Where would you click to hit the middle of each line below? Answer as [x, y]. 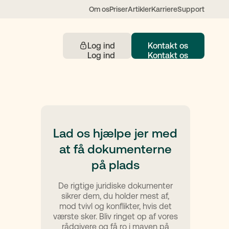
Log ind [101, 45]
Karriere [164, 9]
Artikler [140, 9]
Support [191, 9]
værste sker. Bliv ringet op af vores [115, 216]
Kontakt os [168, 45]
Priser [119, 9]
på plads [115, 165]
